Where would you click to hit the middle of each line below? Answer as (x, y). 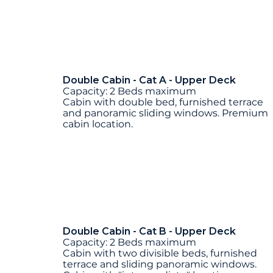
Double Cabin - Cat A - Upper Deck (149, 80)
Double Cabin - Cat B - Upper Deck (149, 232)
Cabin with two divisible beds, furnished (160, 253)
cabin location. (98, 124)
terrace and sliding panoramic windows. (160, 264)
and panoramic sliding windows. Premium (165, 113)
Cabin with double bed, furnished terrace (163, 102)
